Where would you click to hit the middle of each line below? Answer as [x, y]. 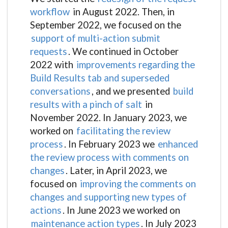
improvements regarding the [136, 65]
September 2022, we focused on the [106, 25]
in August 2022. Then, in [123, 12]
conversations [60, 91]
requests [49, 52]
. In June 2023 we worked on [121, 210]
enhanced [178, 144]
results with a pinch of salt [86, 105]
